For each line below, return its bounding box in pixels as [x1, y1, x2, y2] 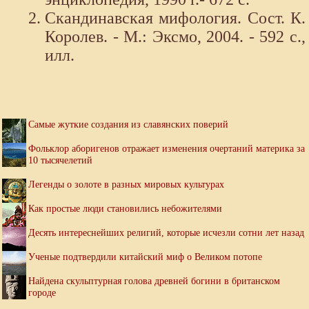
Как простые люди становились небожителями [28, 203, 222, 215]
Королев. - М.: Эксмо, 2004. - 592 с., [45, 28, 306, 46]
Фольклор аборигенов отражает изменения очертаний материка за [28, 143, 305, 154]
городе [28, 287, 56, 299]
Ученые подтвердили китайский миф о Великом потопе [28, 251, 262, 263]
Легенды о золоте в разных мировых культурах [28, 179, 224, 190]
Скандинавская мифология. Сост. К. [45, 9, 306, 28]
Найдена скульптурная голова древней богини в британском [28, 275, 280, 287]
